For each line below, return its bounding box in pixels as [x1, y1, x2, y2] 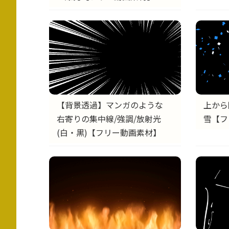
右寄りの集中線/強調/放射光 [57, 112, 162, 125]
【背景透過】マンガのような [57, 98, 164, 111]
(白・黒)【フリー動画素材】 [57, 126, 162, 139]
